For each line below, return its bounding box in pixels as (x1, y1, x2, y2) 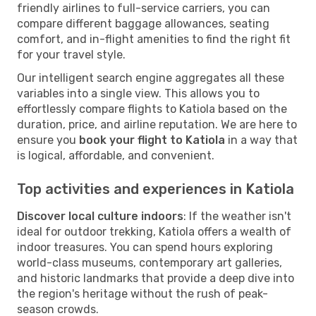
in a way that (225, 133, 298, 147)
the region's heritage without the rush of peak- (17, 286, 268, 300)
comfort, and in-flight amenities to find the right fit (17, 32, 291, 46)
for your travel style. (17, 47, 126, 61)
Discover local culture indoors (17, 209, 183, 223)
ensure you (17, 133, 79, 147)
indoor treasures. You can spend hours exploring (17, 240, 273, 254)
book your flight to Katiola (79, 133, 225, 147)
